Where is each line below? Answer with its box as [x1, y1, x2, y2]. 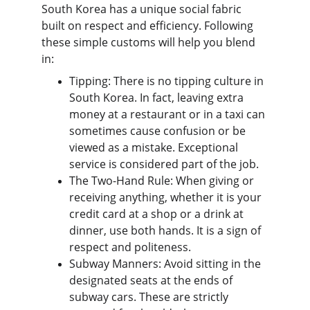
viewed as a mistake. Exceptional [69, 140, 241, 155]
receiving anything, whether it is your [69, 190, 264, 205]
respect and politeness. [69, 239, 191, 255]
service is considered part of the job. [69, 156, 259, 172]
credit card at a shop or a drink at [69, 206, 246, 221]
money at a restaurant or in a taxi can [69, 107, 268, 122]
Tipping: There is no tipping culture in [69, 73, 266, 89]
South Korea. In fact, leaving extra [69, 90, 246, 105]
